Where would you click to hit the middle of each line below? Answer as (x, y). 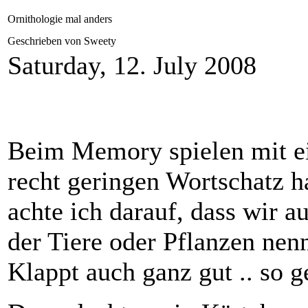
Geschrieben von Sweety (63, 41)
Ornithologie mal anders (60, 19)
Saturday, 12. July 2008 (132, 65)
